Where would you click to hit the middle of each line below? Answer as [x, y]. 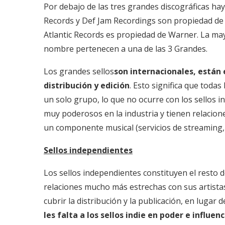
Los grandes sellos [79, 71]
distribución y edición [87, 85]
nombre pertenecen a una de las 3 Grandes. [126, 48]
